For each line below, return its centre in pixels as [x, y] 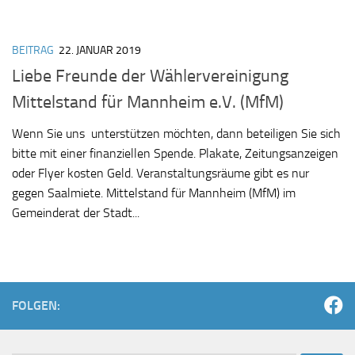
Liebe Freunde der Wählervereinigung [150, 76]
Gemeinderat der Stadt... [76, 212]
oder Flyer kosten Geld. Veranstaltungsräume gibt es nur [160, 173]
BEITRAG [33, 50]
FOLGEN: [36, 305]
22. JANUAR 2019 [100, 50]
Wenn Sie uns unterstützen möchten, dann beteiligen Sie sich [176, 133]
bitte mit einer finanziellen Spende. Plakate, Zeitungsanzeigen [175, 153]
